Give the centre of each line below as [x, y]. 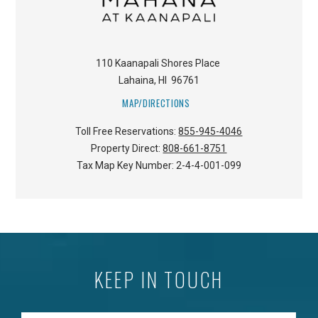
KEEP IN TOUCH [159, 280]
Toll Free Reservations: [127, 132]
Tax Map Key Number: [126, 166]
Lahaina [136, 81]
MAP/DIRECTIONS [156, 103]
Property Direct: [127, 149]
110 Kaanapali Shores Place [158, 64]
